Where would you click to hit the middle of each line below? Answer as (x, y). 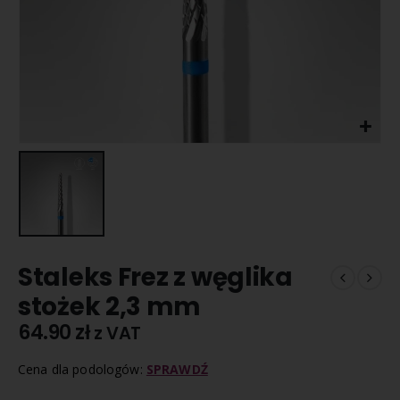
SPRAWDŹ (177, 369)
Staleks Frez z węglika (155, 278)
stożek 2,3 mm (109, 307)
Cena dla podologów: (82, 369)
